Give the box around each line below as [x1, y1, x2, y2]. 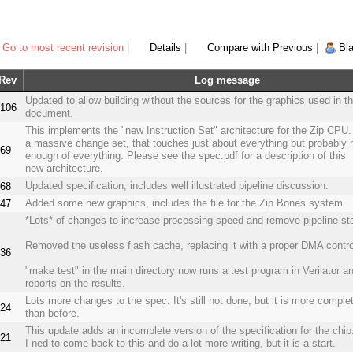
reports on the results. [24, 277, 125, 290]
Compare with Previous [207, 42, 313, 54]
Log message [195, 74, 261, 87]
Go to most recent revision [2, 42, 124, 54]
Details [150, 42, 181, 54]
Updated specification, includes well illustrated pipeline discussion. [24, 180, 329, 192]
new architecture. [24, 162, 103, 175]
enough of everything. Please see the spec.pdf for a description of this [24, 150, 346, 162]
